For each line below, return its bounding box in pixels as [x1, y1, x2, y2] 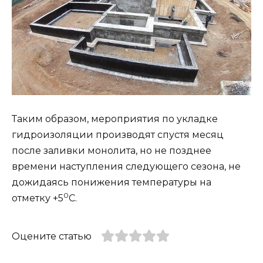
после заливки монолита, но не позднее [12, 145, 211, 157]
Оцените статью [12, 231, 92, 242]
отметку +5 [12, 193, 63, 204]
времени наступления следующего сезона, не [12, 161, 241, 173]
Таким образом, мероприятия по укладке [12, 113, 218, 125]
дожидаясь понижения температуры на [12, 177, 211, 188]
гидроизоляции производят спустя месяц [12, 129, 224, 141]
